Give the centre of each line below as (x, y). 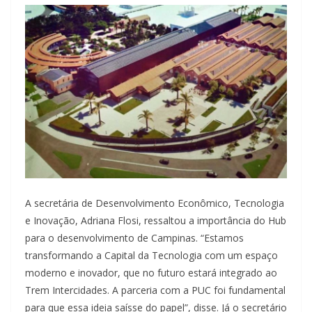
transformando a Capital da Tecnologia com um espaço (151, 256)
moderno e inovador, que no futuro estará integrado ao (151, 273)
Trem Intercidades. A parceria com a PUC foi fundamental (155, 290)
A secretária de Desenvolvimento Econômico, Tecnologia (155, 203)
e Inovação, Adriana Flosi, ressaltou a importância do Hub (156, 221)
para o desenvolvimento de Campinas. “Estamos (134, 238)
